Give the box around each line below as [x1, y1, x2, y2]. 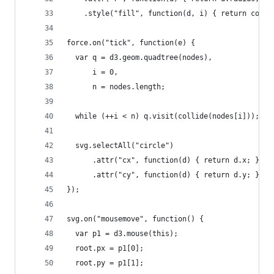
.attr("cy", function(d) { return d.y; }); [67, 171, 268, 179]
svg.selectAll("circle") [67, 141, 174, 150]
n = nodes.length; [67, 83, 165, 91]
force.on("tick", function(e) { [67, 39, 195, 47]
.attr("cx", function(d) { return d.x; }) [67, 156, 264, 165]
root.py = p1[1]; [67, 259, 144, 267]
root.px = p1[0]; [67, 244, 144, 253]
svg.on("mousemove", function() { [67, 215, 204, 223]
